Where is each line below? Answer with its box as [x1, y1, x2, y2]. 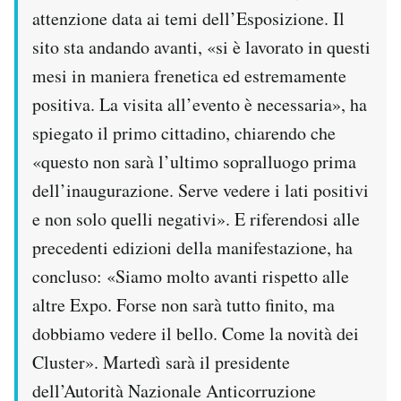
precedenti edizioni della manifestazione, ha [32, 235, 353, 260]
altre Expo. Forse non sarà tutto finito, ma [32, 292, 335, 317]
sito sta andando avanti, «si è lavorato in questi [32, 34, 371, 59]
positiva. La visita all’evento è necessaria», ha [32, 91, 367, 116]
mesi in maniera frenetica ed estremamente [32, 63, 346, 88]
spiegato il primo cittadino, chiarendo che [32, 120, 336, 145]
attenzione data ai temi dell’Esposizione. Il [32, 5, 345, 30]
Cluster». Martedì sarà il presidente [32, 349, 290, 374]
